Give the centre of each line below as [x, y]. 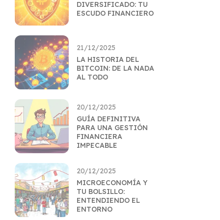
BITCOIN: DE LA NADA [115, 68]
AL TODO [92, 77]
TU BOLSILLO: [101, 192]
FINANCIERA [99, 137]
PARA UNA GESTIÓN [112, 128]
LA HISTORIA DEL [108, 59]
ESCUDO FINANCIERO [115, 13]
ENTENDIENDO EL [108, 200]
